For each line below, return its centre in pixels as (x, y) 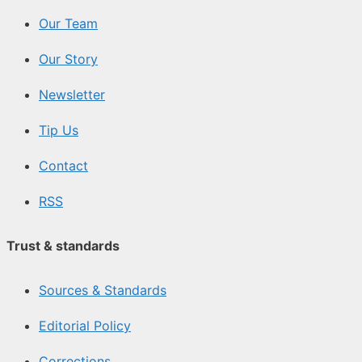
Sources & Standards (103, 290)
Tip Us (59, 130)
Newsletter (72, 94)
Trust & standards (63, 246)
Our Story (68, 59)
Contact (63, 165)
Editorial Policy (85, 326)
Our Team (68, 23)
